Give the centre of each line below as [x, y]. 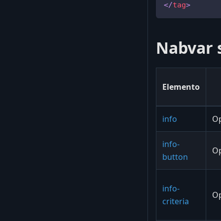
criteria [176, 201]
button [175, 157]
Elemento [181, 87]
